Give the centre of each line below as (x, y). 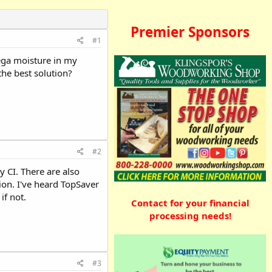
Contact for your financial (190, 202)
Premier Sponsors (190, 32)
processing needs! (190, 215)
